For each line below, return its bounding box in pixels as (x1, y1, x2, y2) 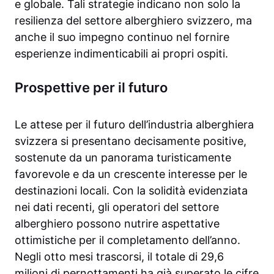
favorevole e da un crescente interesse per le (15, 168, 247, 181)
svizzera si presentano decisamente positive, (15, 135, 246, 148)
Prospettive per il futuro (15, 80, 168, 96)
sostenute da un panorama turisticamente (15, 151, 231, 165)
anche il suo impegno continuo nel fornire (15, 31, 229, 44)
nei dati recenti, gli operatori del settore (15, 201, 219, 214)
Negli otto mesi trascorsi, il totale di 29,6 (15, 250, 224, 264)
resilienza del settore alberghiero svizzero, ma (15, 14, 252, 28)
